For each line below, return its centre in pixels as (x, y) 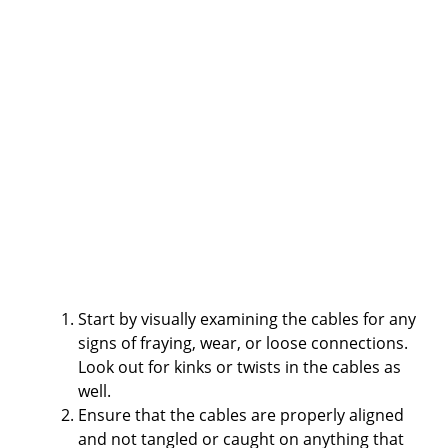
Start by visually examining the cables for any (247, 318)
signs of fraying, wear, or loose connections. (243, 342)
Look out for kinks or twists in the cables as (239, 366)
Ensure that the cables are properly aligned (241, 414)
